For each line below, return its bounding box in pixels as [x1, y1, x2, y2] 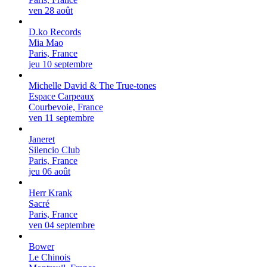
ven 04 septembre [29, 220, 95, 231]
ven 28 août [29, 5, 73, 16]
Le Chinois [29, 252, 70, 263]
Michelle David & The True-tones [29, 80, 156, 91]
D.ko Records [29, 27, 81, 38]
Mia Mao [29, 38, 63, 48]
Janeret [29, 134, 55, 145]
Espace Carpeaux [29, 91, 94, 102]
